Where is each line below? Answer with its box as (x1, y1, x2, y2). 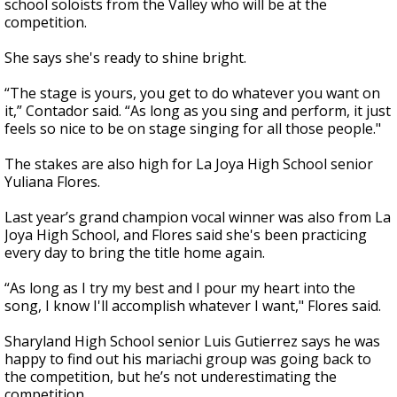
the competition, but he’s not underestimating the (4, 367, 337, 387)
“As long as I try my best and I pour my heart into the (4, 278, 355, 299)
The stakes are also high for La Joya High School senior (4, 154, 373, 175)
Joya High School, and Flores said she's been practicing (4, 225, 367, 245)
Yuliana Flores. (4, 172, 100, 192)
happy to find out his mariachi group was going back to (4, 349, 371, 370)
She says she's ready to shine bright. (4, 48, 246, 68)
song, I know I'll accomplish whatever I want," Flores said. (4, 296, 381, 316)
